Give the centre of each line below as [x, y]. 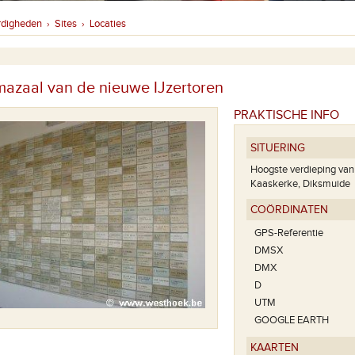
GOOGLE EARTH [292, 320]
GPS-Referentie [289, 233]
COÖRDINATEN [289, 210]
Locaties [108, 24]
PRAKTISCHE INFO [286, 115]
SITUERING [278, 148]
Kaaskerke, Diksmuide [300, 184]
